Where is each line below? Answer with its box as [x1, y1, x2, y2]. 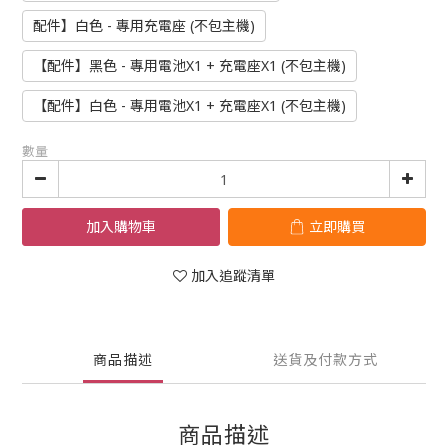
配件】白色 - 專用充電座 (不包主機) [33, 16, 255, 35]
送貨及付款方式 [272, 350, 378, 369]
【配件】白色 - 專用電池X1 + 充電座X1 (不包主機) [33, 96, 346, 115]
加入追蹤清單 [191, 266, 275, 285]
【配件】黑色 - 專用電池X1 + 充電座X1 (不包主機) [33, 56, 346, 75]
